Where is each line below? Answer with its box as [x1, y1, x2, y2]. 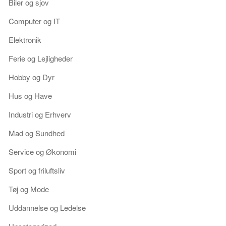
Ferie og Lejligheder [9, 52, 73, 64]
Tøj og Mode [9, 183, 49, 194]
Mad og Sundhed [9, 127, 65, 138]
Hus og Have [9, 90, 52, 101]
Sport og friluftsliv [9, 164, 65, 176]
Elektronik [9, 34, 41, 45]
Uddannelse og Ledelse [9, 202, 86, 213]
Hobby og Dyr [9, 71, 54, 82]
